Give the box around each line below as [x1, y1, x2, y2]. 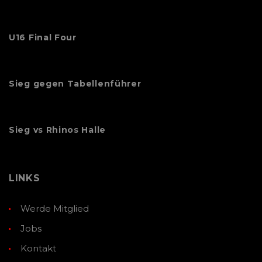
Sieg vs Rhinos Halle [9, 124, 106, 135]
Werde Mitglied [20, 202, 89, 214]
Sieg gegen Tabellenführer [9, 78, 142, 89]
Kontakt [20, 242, 56, 254]
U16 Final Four [9, 32, 77, 43]
